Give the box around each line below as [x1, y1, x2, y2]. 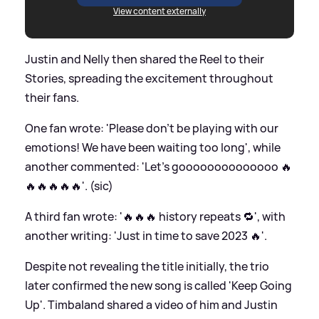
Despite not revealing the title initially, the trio [25, 258, 269, 274]
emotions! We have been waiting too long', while [25, 139, 281, 155]
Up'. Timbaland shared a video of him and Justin [25, 296, 278, 313]
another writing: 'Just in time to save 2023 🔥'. [25, 227, 267, 244]
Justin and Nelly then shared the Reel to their [25, 51, 264, 67]
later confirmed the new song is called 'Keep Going [25, 277, 292, 293]
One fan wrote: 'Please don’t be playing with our [25, 120, 278, 136]
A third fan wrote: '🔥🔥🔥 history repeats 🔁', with [25, 208, 286, 224]
